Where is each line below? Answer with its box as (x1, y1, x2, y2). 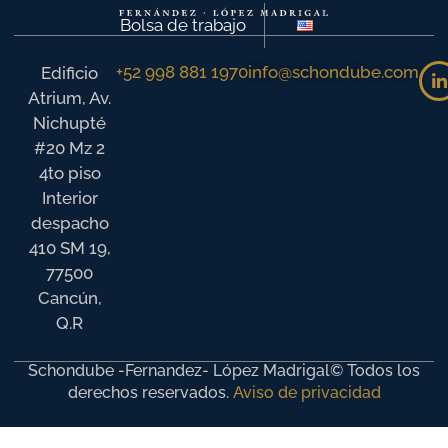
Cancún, (37, 288, 102, 309)
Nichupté (33, 113, 107, 134)
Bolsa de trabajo (120, 15, 246, 36)
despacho (30, 213, 109, 234)
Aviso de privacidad (232, 382, 381, 402)
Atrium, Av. (28, 88, 112, 109)
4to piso (38, 163, 101, 184)
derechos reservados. (67, 382, 233, 402)
